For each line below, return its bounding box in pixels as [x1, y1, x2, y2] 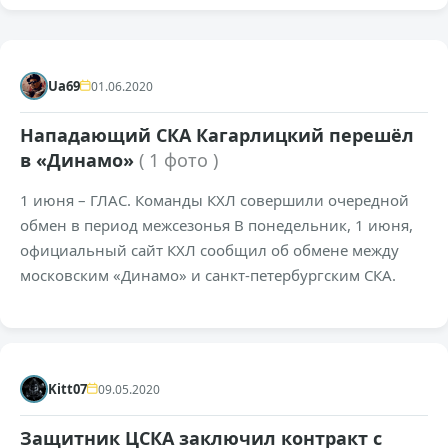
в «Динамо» [20, 148, 139, 173]
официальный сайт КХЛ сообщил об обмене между [20, 240, 399, 261]
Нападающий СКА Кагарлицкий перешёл [20, 123, 414, 148]
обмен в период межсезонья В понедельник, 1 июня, [20, 215, 413, 236]
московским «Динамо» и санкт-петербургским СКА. [20, 265, 396, 286]
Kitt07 [48, 380, 87, 399]
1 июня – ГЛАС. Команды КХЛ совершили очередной [20, 190, 409, 211]
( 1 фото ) [139, 148, 218, 173]
